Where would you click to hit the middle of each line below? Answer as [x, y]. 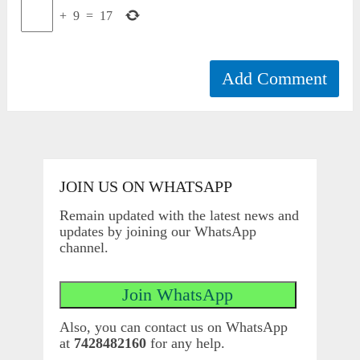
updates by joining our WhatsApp [157, 232]
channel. [84, 248]
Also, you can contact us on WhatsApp [173, 327]
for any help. [185, 344]
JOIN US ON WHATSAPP [145, 187]
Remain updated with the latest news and [179, 216]
